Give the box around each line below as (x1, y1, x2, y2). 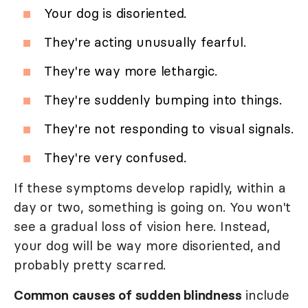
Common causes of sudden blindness (14, 287, 242, 304)
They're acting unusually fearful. (44, 34, 246, 51)
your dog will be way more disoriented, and (14, 237, 280, 254)
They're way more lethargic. (44, 63, 217, 80)
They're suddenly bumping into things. (44, 91, 282, 109)
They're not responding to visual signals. (44, 120, 294, 137)
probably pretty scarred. (14, 256, 166, 274)
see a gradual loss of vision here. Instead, (14, 218, 270, 235)
